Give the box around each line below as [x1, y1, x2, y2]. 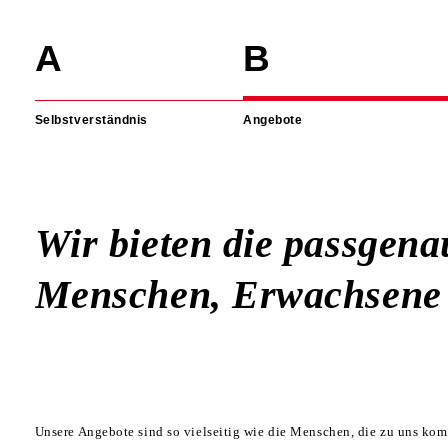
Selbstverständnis [34, 113, 149, 127]
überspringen [29, 40, 110, 54]
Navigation [29, 28, 95, 42]
